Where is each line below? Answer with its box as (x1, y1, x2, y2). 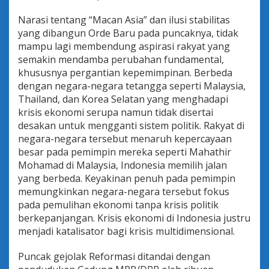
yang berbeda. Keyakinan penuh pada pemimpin (18, 172, 235, 186)
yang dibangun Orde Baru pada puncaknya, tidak (18, 26, 238, 40)
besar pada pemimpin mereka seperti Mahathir (18, 145, 231, 159)
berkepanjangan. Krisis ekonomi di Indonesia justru (18, 211, 250, 225)
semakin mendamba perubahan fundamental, (18, 53, 224, 67)
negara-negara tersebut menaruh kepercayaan (18, 132, 232, 146)
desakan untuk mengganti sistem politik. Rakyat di (18, 119, 244, 133)
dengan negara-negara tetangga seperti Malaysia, (18, 79, 246, 93)
